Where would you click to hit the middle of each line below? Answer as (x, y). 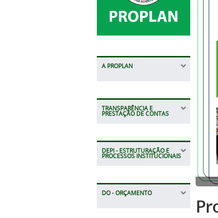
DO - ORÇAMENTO (127, 193)
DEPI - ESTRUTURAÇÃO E (135, 150)
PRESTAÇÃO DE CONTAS (135, 113)
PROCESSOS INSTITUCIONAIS (141, 156)
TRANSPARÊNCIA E (127, 108)
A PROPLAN (117, 66)
